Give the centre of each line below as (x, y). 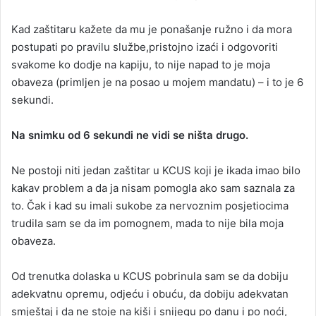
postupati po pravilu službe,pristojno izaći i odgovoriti (145, 47)
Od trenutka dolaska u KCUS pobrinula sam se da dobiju (150, 276)
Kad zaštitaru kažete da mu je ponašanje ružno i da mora (152, 30)
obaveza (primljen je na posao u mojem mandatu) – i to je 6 (157, 83)
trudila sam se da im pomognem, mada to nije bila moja (147, 224)
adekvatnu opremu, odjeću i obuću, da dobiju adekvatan (150, 294)
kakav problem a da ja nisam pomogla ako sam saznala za (153, 188)
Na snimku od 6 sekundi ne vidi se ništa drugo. (130, 135)
